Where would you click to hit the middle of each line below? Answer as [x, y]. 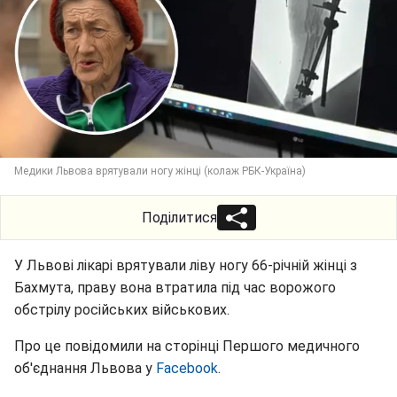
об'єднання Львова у [85, 368]
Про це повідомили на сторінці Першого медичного [187, 346]
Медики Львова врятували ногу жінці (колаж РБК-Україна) [160, 171]
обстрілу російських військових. [122, 309]
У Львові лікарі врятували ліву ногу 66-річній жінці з [186, 265]
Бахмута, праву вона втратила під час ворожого [175, 287]
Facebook [187, 368]
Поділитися [179, 217]
